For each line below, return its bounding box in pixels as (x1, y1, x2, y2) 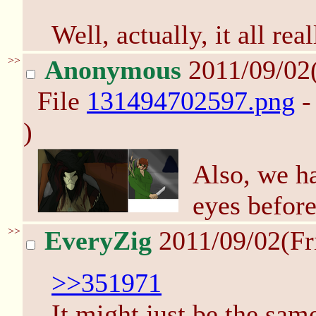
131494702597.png (87, 86, 295, 116)
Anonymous (44, 55, 181, 85)
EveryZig (44, 226, 152, 255)
